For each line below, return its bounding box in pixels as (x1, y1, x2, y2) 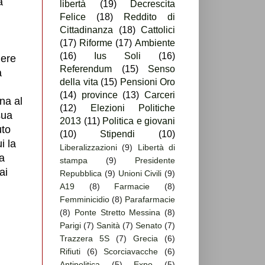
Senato (135, 221, 162, 231)
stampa (60, 156, 88, 166)
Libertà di (137, 143, 176, 153)
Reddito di (124, 12, 175, 22)
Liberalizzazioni (60, 143, 117, 153)
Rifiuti (60, 247, 80, 257)
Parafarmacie (125, 195, 175, 205)
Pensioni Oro (119, 77, 175, 88)
